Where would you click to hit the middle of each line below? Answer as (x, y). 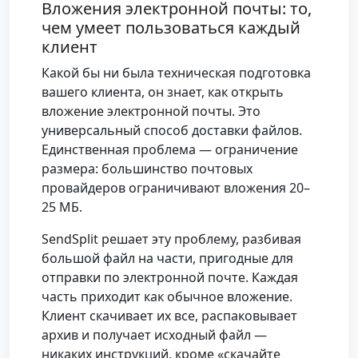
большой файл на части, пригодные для (167, 259)
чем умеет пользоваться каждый (171, 28)
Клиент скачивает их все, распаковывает (169, 316)
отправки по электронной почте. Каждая (170, 278)
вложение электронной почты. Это (151, 111)
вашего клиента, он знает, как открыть (163, 92)
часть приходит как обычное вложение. (167, 297)
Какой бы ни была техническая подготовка (176, 73)
